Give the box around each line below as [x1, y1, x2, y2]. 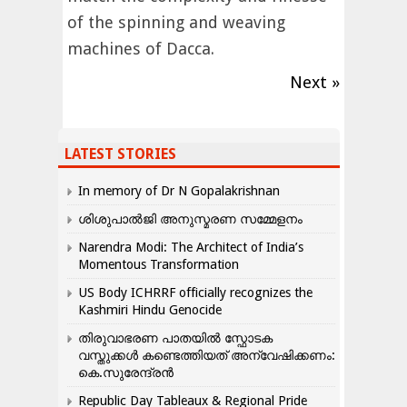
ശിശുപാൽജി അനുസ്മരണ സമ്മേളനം [78, 212, 303, 227]
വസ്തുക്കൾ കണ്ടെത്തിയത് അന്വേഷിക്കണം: [78, 348, 335, 363]
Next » [290, 73, 340, 93]
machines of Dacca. [67, 39, 214, 59]
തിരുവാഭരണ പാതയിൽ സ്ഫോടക [78, 331, 273, 346]
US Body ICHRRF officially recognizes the [78, 285, 313, 301]
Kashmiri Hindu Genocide [78, 303, 222, 318]
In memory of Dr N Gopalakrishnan [78, 184, 280, 199]
